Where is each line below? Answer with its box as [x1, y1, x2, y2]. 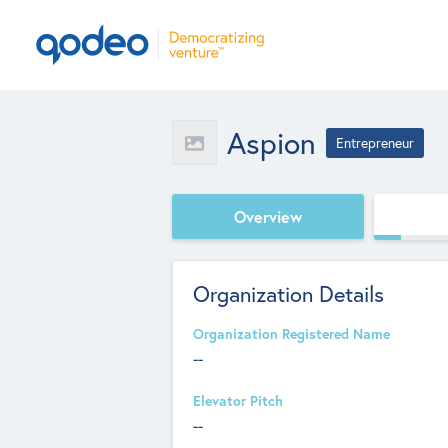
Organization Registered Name [193, 325, 390, 343]
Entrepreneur [336, 133, 414, 152]
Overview [234, 205, 302, 227]
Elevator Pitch [193, 392, 283, 410]
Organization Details [193, 279, 384, 308]
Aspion [227, 122, 316, 162]
